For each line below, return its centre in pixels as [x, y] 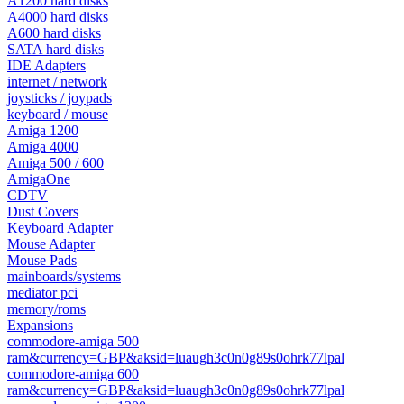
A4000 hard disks [58, 17]
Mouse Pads [42, 260]
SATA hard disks [55, 49]
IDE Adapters [46, 65]
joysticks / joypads [60, 98]
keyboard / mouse [58, 114]
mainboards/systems [64, 276]
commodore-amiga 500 [73, 341]
